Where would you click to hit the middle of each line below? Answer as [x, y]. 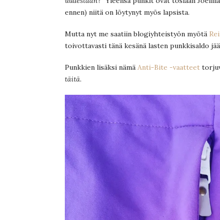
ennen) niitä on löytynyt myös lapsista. [127, 13]
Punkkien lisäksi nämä [101, 68]
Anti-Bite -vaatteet [169, 68]
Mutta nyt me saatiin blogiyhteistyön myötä [137, 34]
